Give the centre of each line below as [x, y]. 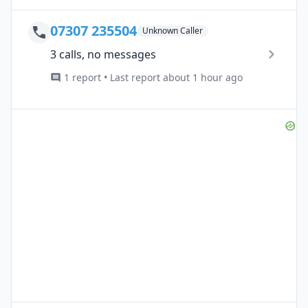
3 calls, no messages [103, 54]
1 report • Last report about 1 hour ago [153, 77]
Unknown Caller [173, 30]
